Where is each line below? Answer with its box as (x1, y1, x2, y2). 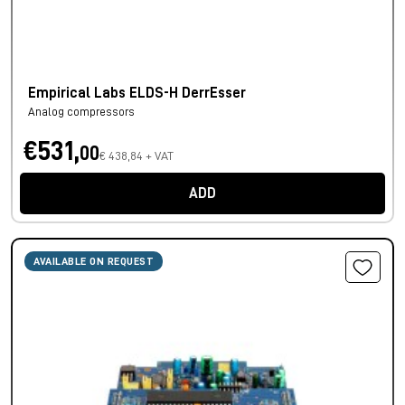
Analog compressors (28, 106, 135, 118)
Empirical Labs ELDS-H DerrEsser (28, 86, 246, 101)
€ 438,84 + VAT (99, 149, 174, 163)
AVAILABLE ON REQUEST (33, 256, 154, 268)
